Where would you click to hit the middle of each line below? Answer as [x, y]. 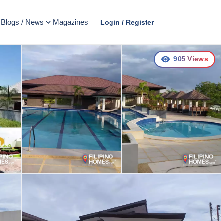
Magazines [71, 22]
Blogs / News [23, 22]
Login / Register [127, 22]
